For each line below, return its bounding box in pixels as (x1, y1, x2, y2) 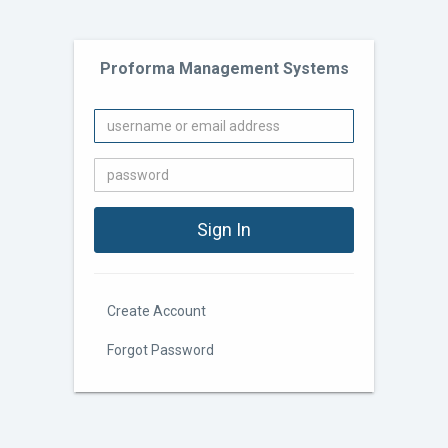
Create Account (107, 303, 206, 319)
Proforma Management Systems (99, 59, 349, 78)
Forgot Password (107, 342, 214, 358)
